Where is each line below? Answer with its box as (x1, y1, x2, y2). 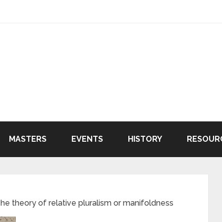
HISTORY (128, 134, 162, 144)
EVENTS (71, 134, 103, 144)
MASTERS (9, 134, 47, 144)
